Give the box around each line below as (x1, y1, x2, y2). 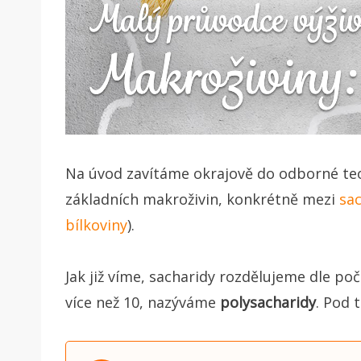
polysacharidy (220, 292, 316, 312)
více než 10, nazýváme (65, 292, 220, 312)
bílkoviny (65, 214, 127, 234)
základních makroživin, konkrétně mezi (65, 189, 339, 209)
